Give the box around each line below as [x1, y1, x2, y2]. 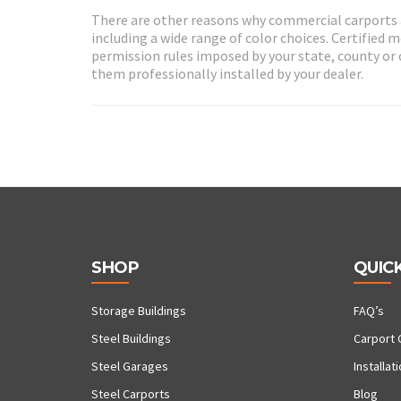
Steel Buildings [91, 330, 171, 347]
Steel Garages [91, 358, 168, 375]
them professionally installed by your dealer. [91, 64, 363, 82]
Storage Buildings [91, 303, 186, 320]
